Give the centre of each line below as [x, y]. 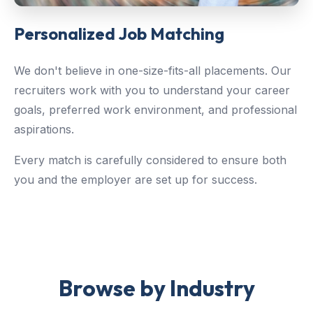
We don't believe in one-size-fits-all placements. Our [153, 71]
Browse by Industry [156, 288]
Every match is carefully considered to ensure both [150, 160]
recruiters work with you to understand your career [152, 90]
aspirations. [44, 130]
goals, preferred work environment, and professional [155, 110]
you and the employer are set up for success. [136, 180]
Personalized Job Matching [119, 34]
